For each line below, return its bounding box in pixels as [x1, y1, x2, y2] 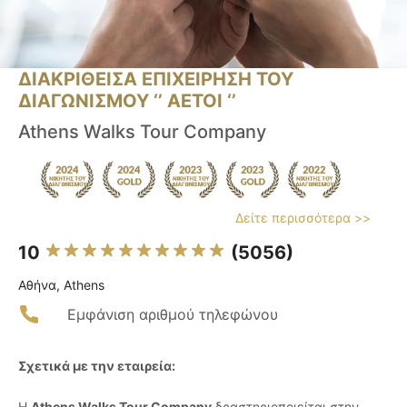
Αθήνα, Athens [18, 277, 104, 293]
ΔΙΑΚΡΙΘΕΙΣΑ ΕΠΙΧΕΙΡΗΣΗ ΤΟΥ [18, 68, 293, 91]
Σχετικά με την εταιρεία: [18, 358, 175, 374]
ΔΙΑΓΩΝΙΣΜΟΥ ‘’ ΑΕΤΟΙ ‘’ [18, 90, 236, 113]
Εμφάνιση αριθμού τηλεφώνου [67, 305, 278, 324]
